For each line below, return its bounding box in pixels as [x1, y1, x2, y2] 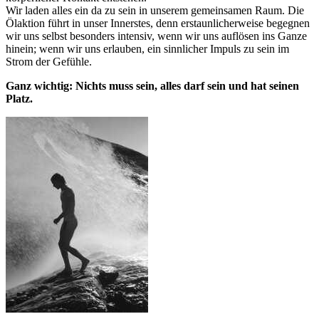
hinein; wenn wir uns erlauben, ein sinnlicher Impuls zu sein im [6, 42, 289, 55]
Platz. [6, 92, 33, 105]
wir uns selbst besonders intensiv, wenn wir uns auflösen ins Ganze [6, 29, 307, 42]
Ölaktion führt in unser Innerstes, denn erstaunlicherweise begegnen [6, 16, 310, 29]
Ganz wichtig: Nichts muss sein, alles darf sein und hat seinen [6, 79, 299, 92]
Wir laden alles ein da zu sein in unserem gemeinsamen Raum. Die [6, 4, 304, 16]
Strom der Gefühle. [6, 55, 92, 68]
